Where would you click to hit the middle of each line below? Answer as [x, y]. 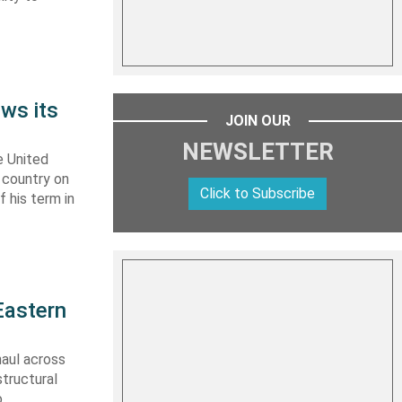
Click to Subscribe [258, 193]
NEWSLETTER [258, 152]
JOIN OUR [258, 121]
